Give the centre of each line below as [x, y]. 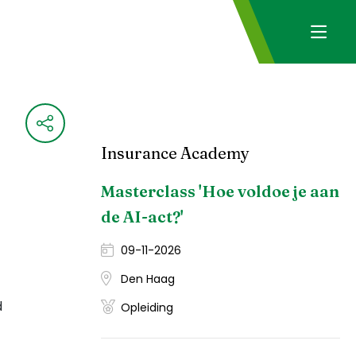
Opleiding [147, 308]
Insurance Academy [175, 153]
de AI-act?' [142, 217]
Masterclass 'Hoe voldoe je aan [220, 191]
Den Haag [147, 279]
